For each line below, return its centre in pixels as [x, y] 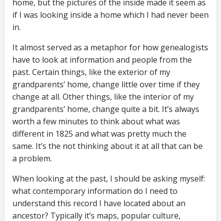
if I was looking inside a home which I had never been [110, 15]
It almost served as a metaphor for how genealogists [110, 48]
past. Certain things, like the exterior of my [91, 72]
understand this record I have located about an [99, 203]
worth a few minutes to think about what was [96, 122]
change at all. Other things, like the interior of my [103, 97]
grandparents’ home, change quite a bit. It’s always [106, 109]
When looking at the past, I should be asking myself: [109, 179]
